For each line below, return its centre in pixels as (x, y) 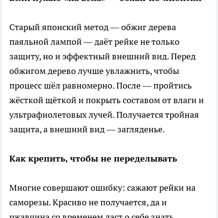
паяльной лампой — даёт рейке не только (94, 42)
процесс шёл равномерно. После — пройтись (100, 86)
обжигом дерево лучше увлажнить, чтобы (94, 71)
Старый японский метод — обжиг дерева (93, 27)
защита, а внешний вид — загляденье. (87, 129)
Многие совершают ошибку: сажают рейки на (102, 188)
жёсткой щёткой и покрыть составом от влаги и (107, 100)
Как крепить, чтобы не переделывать (93, 159)
